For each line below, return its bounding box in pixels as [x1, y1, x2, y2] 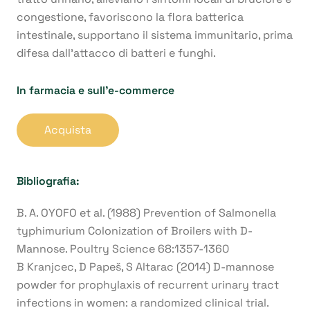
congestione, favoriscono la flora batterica [17, 9, 244, 24]
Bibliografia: [17, 173, 80, 188]
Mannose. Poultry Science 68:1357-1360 [17, 241, 229, 256]
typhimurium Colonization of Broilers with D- [17, 223, 253, 238]
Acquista [44, 122, 91, 138]
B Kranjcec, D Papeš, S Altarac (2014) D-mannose [17, 259, 274, 274]
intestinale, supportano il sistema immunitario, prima [17, 27, 293, 42]
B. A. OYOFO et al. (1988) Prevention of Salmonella [17, 205, 276, 220]
